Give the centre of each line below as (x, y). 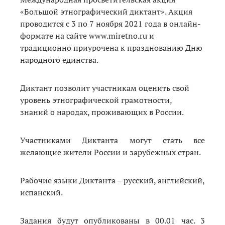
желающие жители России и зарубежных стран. (110, 152)
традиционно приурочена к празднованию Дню (111, 47)
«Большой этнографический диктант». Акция (106, 11)
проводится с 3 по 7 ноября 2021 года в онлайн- (110, 23)
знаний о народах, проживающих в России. (102, 112)
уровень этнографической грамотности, (96, 100)
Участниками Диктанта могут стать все (113, 140)
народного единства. (59, 60)
